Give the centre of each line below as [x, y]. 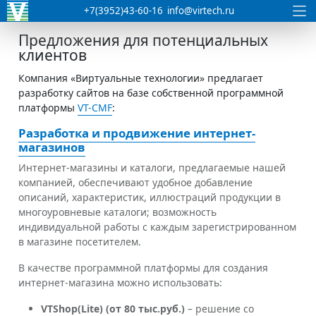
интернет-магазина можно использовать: [120, 282]
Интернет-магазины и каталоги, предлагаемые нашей [152, 167]
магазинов [52, 147]
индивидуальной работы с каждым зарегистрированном [157, 226]
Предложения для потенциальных [143, 40]
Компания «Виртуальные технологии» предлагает [141, 78]
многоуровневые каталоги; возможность [117, 212]
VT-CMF [95, 107]
